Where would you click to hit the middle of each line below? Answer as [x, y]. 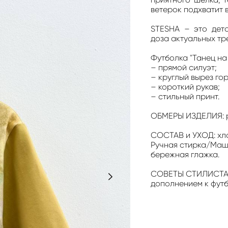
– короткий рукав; [185, 87]
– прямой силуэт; [184, 67]
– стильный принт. [185, 96]
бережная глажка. [185, 154]
